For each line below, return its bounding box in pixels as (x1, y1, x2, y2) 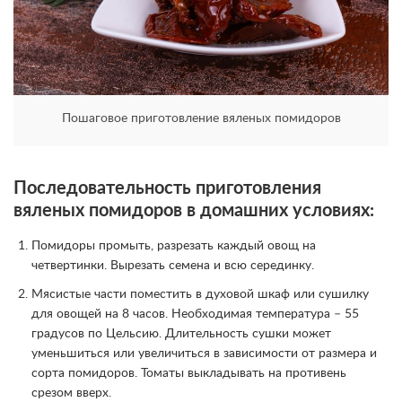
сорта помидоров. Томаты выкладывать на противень (31, 367, 346, 380)
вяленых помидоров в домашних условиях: (13, 202, 374, 221)
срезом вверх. (31, 387, 111, 400)
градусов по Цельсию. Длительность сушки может (31, 328, 331, 341)
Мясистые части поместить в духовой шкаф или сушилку (31, 288, 369, 301)
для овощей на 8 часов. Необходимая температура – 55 (31, 308, 359, 321)
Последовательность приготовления (13, 179, 321, 198)
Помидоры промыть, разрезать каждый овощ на (31, 240, 316, 253)
